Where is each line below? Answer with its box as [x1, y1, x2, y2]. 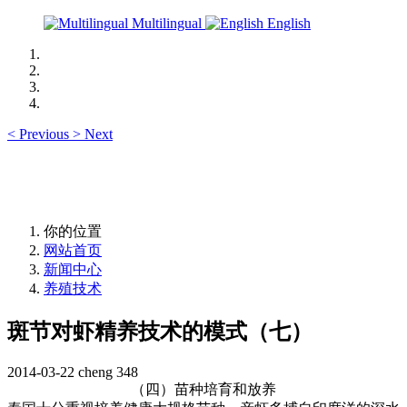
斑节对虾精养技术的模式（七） [7, 319, 313, 343]
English [263, 15, 311, 31]
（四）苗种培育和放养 [131, 381, 276, 397]
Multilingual [128, 15, 205, 31]
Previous [19, 126, 69, 142]
